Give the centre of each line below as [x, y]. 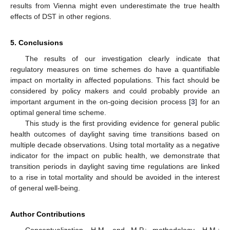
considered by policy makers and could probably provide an [115, 91]
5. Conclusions [37, 42]
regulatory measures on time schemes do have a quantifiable [115, 69]
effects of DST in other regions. [61, 16]
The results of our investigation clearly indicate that [122, 58]
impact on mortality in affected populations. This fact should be [115, 80]
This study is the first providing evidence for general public [122, 123]
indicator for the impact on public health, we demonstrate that [115, 155]
